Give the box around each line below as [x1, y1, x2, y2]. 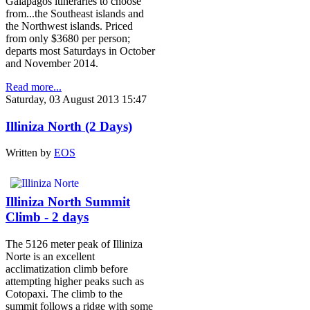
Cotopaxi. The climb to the [6, 287, 122, 300]
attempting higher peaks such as [6, 275, 144, 287]
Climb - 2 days [6, 210, 89, 225]
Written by [6, 147, 54, 159]
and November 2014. [6, 57, 98, 69]
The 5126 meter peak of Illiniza [6, 237, 143, 250]
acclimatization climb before [6, 262, 128, 275]
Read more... [6, 80, 62, 93]
